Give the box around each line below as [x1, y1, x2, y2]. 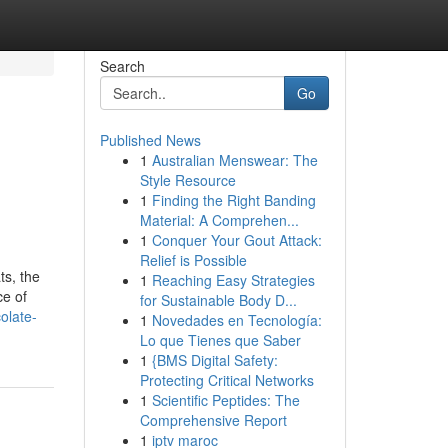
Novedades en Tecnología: [151, 310, 322, 330]
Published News [99, 130, 201, 150]
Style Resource [139, 170, 236, 190]
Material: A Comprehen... [139, 210, 299, 230]
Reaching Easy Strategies [151, 270, 315, 290]
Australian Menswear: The [151, 150, 318, 170]
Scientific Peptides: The [151, 390, 300, 410]
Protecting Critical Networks [139, 370, 314, 390]
